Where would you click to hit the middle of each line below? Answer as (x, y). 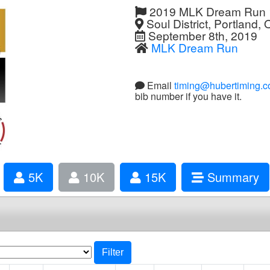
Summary (231, 177)
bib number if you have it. (188, 96)
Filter (113, 253)
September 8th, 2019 (201, 35)
